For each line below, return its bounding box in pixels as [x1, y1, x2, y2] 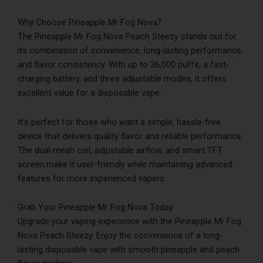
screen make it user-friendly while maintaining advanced [18, 159, 232, 170]
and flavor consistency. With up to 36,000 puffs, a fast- [18, 59, 229, 70]
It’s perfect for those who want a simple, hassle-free [18, 116, 221, 127]
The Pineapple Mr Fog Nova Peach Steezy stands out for [18, 31, 237, 42]
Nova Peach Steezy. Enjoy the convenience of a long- [18, 230, 222, 241]
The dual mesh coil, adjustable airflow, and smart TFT [18, 144, 222, 156]
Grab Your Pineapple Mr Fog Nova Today [18, 202, 173, 213]
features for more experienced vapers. [18, 173, 166, 184]
